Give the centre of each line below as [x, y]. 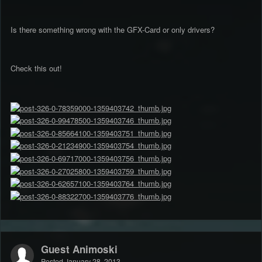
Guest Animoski [79, 249]
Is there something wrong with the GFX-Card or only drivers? [113, 29]
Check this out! [36, 68]
